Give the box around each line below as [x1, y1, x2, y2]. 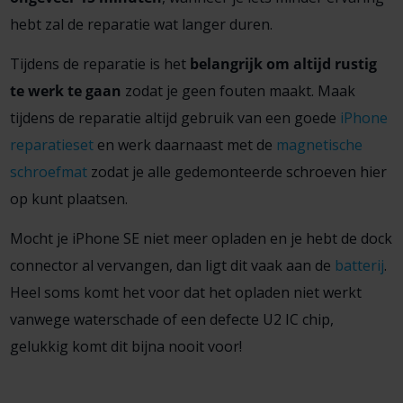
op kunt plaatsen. [9, 188, 128, 209]
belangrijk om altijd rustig [189, 53, 377, 74]
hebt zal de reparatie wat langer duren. [9, 13, 273, 34]
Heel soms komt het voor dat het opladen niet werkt [9, 282, 362, 302]
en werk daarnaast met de [93, 134, 276, 155]
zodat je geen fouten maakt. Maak [121, 80, 355, 101]
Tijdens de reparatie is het [9, 53, 190, 74]
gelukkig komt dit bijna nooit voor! [9, 336, 242, 356]
